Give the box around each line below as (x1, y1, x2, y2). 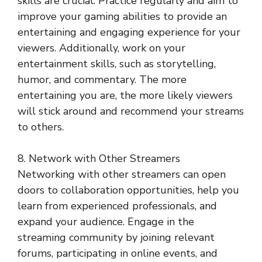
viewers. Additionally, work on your (18, 41, 185, 55)
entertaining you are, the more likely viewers (18, 88, 233, 102)
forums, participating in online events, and (18, 246, 218, 260)
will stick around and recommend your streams (18, 104, 244, 118)
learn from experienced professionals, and (18, 199, 217, 213)
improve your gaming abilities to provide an (18, 9, 227, 23)
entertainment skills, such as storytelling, (18, 57, 216, 71)
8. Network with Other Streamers (18, 151, 180, 166)
